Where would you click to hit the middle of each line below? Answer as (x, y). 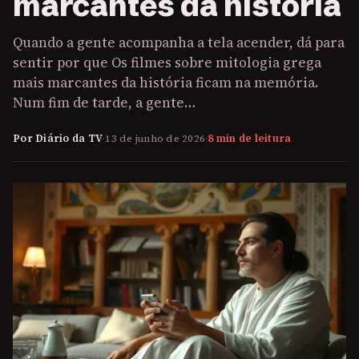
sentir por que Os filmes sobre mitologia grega (167, 63)
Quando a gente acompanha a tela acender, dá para (179, 42)
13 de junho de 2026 (155, 138)
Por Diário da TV (58, 138)
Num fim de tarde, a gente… (104, 103)
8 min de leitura (250, 138)
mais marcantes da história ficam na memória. (165, 83)
